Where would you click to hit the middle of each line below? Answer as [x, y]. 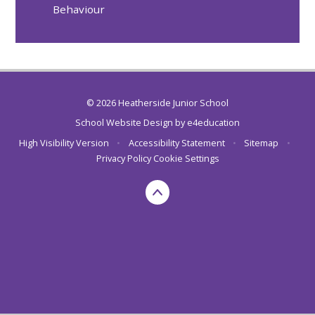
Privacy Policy [123, 158]
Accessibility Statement [176, 142]
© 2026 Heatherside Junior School [157, 102]
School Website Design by [131, 123]
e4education [213, 123]
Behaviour [79, 9]
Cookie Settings [186, 158]
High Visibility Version [64, 142]
